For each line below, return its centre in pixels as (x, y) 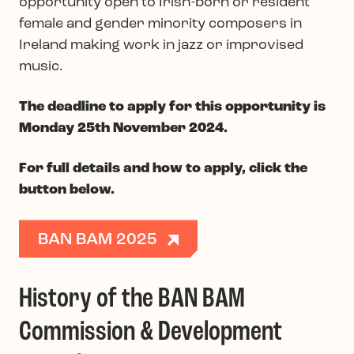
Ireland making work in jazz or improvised (161, 46)
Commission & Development (151, 333)
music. (41, 67)
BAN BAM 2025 (98, 240)
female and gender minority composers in (160, 24)
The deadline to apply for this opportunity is (172, 107)
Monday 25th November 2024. (123, 129)
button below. (67, 190)
